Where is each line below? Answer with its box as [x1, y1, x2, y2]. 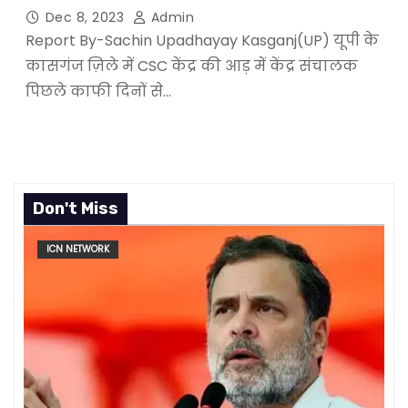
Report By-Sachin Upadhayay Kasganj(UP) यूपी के [25, 30, 379, 52]
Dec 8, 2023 [45, 8, 128, 27]
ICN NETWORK [46, 241, 109, 256]
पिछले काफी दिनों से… [25, 81, 171, 103]
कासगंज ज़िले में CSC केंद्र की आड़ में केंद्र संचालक [25, 56, 358, 77]
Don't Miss [33, 198, 118, 219]
